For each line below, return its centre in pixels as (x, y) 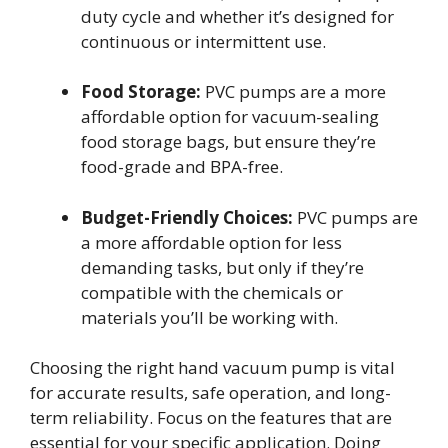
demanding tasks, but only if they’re (222, 267)
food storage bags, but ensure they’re (228, 142)
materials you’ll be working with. (209, 317)
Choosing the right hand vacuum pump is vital (212, 368)
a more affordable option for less (211, 242)
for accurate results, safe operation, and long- (210, 393)
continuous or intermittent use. (203, 41)
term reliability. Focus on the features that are (211, 418)
